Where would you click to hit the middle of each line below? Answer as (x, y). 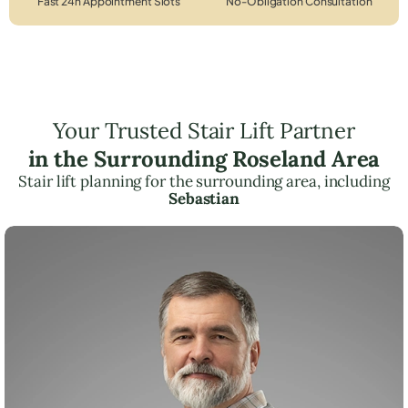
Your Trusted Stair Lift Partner (204, 130)
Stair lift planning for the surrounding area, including (204, 181)
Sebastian (204, 198)
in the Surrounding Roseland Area (204, 158)
